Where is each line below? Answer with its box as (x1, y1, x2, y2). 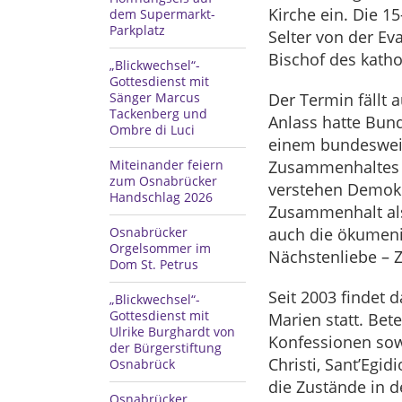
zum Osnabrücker (109, 172, 217, 189)
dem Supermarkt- (109, 5, 215, 22)
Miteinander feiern (109, 156, 223, 173)
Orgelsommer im (109, 240, 211, 257)
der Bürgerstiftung (109, 339, 222, 356)
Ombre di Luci (109, 121, 195, 138)
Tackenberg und (109, 105, 207, 122)
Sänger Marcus (109, 89, 200, 106)
